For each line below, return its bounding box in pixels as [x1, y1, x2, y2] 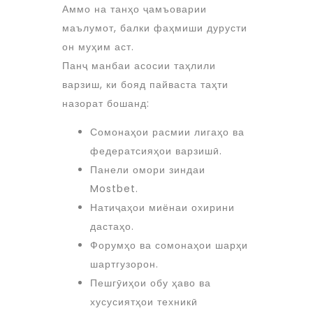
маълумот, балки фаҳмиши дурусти [62, 21, 247, 35]
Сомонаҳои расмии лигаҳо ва [90, 125, 245, 139]
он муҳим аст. [62, 40, 134, 54]
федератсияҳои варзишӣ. [90, 144, 222, 158]
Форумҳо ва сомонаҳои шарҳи [90, 238, 248, 252]
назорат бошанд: [62, 96, 150, 110]
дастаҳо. [90, 219, 134, 233]
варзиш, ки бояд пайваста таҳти [62, 78, 228, 92]
